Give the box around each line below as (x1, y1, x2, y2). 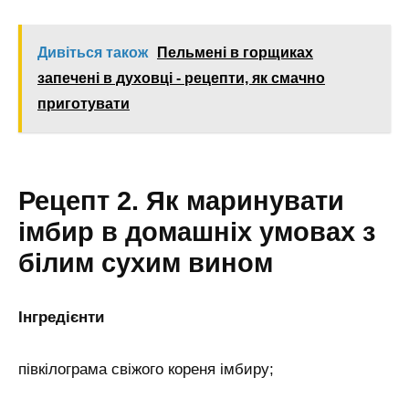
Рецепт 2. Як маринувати (18, 186, 344, 216)
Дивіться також (37, 45, 148, 61)
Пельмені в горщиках (157, 45, 313, 61)
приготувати (37, 96, 130, 112)
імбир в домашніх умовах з (18, 217, 375, 247)
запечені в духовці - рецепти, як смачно (37, 70, 325, 87)
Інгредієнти (18, 309, 104, 327)
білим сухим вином (18, 248, 273, 278)
